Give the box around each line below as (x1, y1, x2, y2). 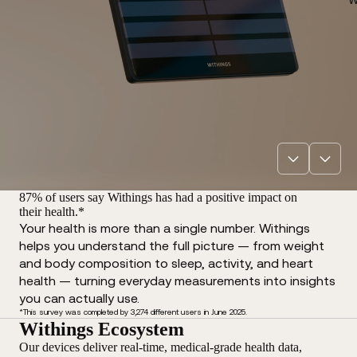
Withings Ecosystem (19, 318, 184, 339)
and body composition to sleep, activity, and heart (19, 255, 313, 270)
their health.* (19, 204, 84, 218)
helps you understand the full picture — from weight (19, 237, 324, 253)
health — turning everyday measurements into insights (19, 273, 335, 288)
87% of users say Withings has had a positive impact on (19, 190, 297, 204)
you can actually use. (19, 290, 139, 305)
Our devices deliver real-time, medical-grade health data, (19, 339, 302, 354)
